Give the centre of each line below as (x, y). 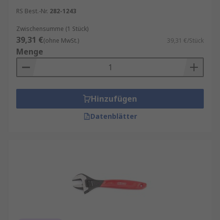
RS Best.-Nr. (32, 11)
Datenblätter (113, 116)
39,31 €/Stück (185, 41)
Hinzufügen (114, 99)
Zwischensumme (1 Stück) (52, 29)
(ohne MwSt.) (61, 41)
